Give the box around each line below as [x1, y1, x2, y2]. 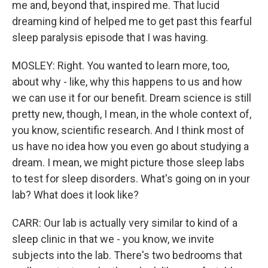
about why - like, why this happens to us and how [12, 75, 242, 88]
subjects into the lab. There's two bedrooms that [12, 249, 242, 261]
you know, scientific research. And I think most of [12, 124, 245, 136]
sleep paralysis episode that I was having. [12, 31, 208, 44]
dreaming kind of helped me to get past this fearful [12, 15, 252, 28]
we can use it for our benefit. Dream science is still [12, 92, 251, 104]
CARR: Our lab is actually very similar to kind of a [12, 217, 237, 229]
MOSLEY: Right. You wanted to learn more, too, [12, 59, 229, 72]
